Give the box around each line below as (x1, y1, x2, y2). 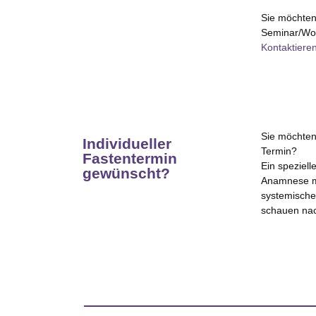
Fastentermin (83, 150, 177, 167)
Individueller (83, 135, 171, 152)
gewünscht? (83, 165, 170, 182)
